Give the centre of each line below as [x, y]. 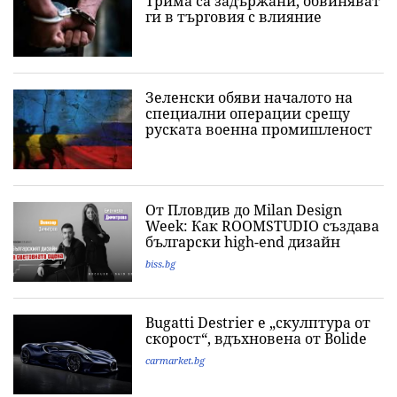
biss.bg [160, 264]
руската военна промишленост [259, 130]
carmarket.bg [175, 361]
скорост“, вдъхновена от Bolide [256, 339]
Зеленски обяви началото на [249, 98]
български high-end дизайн [243, 242]
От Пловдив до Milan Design [244, 210]
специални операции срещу [248, 114]
